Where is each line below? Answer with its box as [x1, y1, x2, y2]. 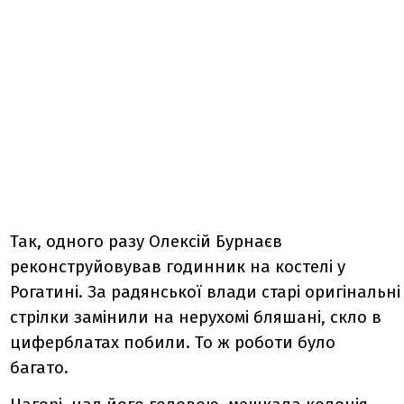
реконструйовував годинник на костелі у [10, 256, 346, 277]
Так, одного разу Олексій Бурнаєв [10, 231, 283, 252]
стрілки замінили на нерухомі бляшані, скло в [10, 307, 382, 327]
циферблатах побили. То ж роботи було [10, 332, 336, 353]
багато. [10, 357, 78, 378]
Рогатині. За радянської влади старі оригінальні [10, 281, 401, 302]
